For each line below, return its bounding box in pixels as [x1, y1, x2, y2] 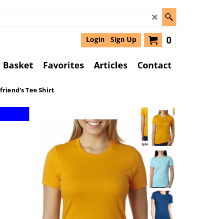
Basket [3, 59, 33, 71]
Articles [94, 59, 128, 71]
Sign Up [110, 35, 136, 44]
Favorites [43, 59, 84, 71]
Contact [137, 59, 172, 71]
